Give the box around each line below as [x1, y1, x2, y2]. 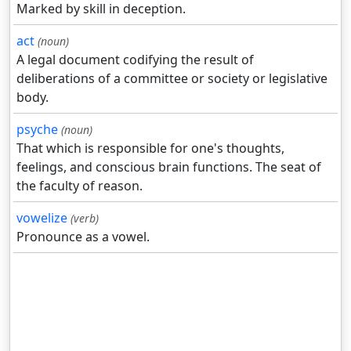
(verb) [71, 211, 99, 226]
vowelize [16, 209, 67, 227]
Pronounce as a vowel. [16, 228, 150, 246]
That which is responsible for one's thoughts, [16, 139, 284, 157]
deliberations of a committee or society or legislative [16, 70, 327, 88]
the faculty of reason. [16, 177, 143, 195]
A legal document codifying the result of [16, 51, 254, 69]
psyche [16, 121, 58, 139]
